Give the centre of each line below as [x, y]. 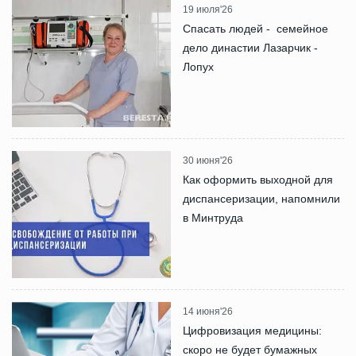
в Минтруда [213, 217]
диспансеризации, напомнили [261, 198]
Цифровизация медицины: [252, 330]
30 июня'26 [208, 160]
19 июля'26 [208, 9]
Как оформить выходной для [258, 179]
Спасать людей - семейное [255, 28]
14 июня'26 [208, 311]
